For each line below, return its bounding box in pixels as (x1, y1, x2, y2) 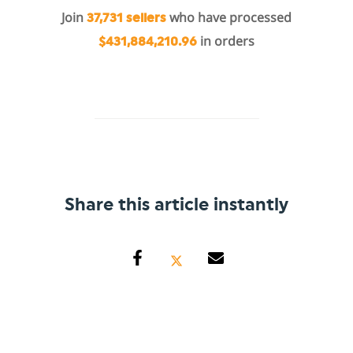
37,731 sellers (87, 11, 166, 24)
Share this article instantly (65, 195, 288, 214)
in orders (197, 32, 255, 50)
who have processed (166, 8, 292, 26)
